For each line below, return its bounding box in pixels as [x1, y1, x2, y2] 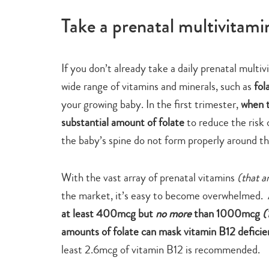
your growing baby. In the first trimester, [61, 95, 241, 112]
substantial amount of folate [61, 113, 184, 130]
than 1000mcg [192, 205, 262, 222]
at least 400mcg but [61, 205, 156, 222]
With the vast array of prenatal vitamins [61, 169, 237, 186]
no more [156, 205, 192, 222]
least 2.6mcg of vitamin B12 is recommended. [61, 241, 260, 258]
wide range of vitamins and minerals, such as [61, 77, 254, 94]
